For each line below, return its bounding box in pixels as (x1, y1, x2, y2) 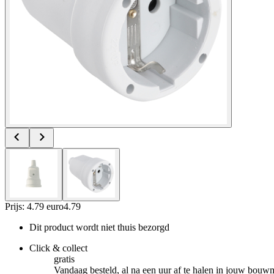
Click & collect (29, 242, 87, 253)
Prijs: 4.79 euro (5, 201, 64, 212)
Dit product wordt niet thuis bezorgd (29, 221, 169, 232)
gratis (54, 253, 75, 264)
